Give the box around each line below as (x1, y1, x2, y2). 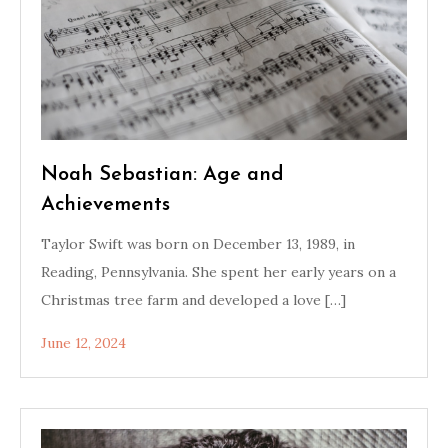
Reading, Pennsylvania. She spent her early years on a (41, 263, 396, 281)
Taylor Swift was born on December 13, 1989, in (41, 235, 355, 253)
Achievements (41, 195, 170, 215)
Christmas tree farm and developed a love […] (41, 291, 346, 309)
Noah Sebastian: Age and (41, 165, 284, 185)
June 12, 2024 (41, 334, 126, 352)
